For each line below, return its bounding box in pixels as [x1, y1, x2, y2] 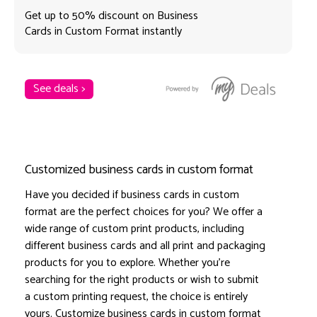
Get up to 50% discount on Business [25, 6, 198, 26]
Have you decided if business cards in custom [25, 185, 239, 205]
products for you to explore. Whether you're [25, 253, 230, 273]
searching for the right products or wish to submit [25, 270, 259, 290]
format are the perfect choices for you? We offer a [25, 202, 263, 222]
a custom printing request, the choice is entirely [25, 287, 248, 307]
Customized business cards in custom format [25, 159, 253, 181]
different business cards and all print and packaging [25, 236, 265, 256]
